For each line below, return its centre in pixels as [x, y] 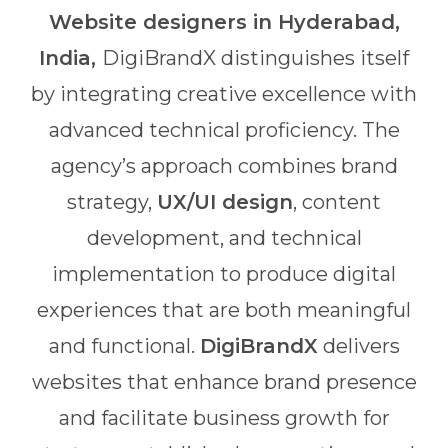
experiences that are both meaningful [224, 310]
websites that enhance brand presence [224, 382]
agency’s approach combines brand [224, 166]
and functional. [124, 346]
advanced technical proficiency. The [224, 130]
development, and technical [224, 238]
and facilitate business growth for [224, 418]
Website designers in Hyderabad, [224, 22]
